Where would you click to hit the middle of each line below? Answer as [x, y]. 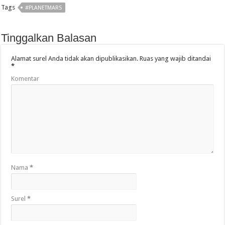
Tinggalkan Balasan [49, 38]
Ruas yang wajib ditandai [175, 59]
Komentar [25, 79]
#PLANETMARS [44, 8]
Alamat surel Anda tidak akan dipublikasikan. [75, 59]
